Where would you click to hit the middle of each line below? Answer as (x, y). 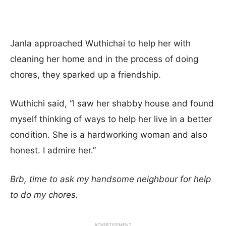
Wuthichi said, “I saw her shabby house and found (112, 103)
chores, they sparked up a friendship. (86, 74)
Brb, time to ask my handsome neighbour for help (110, 179)
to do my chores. (45, 194)
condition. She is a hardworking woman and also (109, 134)
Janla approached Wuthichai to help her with (100, 43)
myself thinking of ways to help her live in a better (111, 119)
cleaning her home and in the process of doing (104, 59)
